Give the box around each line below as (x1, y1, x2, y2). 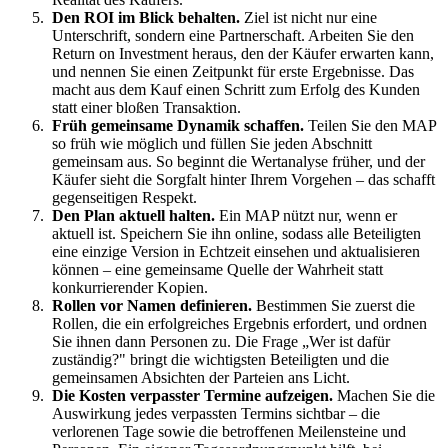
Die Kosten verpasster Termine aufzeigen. (52, 387, 333, 405)
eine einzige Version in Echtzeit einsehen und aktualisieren (52, 243, 420, 261)
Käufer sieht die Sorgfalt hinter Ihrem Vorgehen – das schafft (52, 171, 435, 189)
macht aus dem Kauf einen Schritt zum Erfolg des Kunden (52, 81, 420, 99)
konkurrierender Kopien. (52, 279, 208, 297)
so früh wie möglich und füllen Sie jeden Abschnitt (52, 135, 372, 153)
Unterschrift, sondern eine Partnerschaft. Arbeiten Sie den (52, 27, 414, 45)
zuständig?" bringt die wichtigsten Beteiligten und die (52, 351, 389, 369)
